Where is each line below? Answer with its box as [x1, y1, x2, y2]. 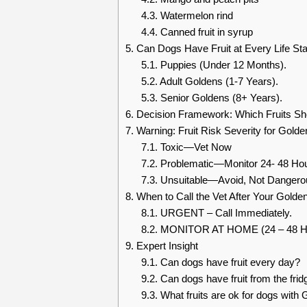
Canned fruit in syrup [157, 26, 253, 38]
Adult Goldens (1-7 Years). [157, 75, 278, 87]
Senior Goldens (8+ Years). [157, 92, 282, 103]
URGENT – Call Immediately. [157, 207, 292, 219]
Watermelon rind [157, 10, 233, 21]
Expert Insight [134, 240, 198, 251]
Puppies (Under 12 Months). [157, 59, 286, 71]
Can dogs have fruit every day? [157, 256, 300, 268]
